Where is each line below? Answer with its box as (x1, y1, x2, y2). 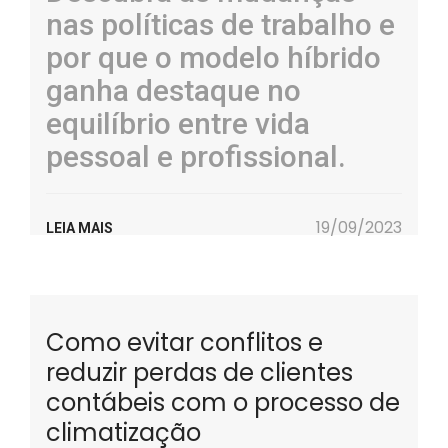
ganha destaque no (46, 73, 301, 108)
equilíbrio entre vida (46, 106, 310, 141)
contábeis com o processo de (46, 386, 400, 419)
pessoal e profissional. (46, 139, 346, 174)
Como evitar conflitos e (46, 326, 323, 359)
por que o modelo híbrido (46, 40, 381, 75)
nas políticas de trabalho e (46, 7, 395, 42)
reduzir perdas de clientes (46, 356, 353, 389)
